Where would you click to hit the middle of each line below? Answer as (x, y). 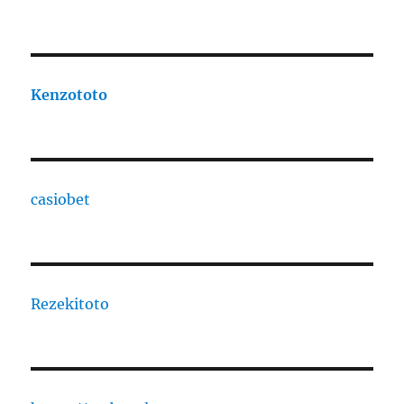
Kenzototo (69, 95)
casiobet (61, 200)
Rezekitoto (70, 304)
